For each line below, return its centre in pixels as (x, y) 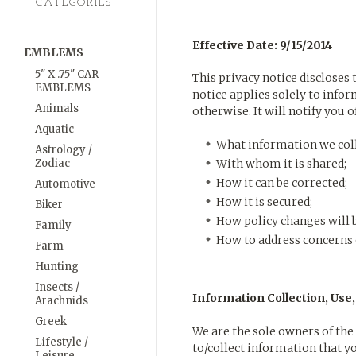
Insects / (57, 287)
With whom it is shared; (281, 164)
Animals (57, 108)
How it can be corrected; (282, 183)
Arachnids (62, 301)
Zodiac (52, 163)
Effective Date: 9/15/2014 (262, 45)
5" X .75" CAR (67, 74)
